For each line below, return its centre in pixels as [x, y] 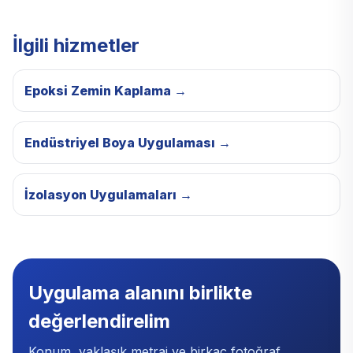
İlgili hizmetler [76, 46]
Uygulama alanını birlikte [140, 293]
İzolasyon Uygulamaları [100, 195]
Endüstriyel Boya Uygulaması [120, 143]
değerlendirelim [99, 321]
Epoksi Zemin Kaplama [98, 91]
